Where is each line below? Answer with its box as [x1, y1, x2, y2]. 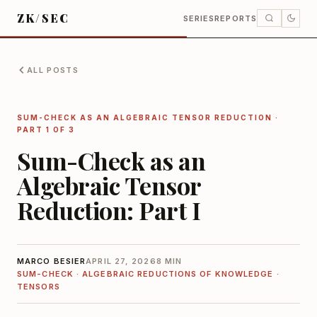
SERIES [183, 13, 215, 23]
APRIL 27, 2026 [86, 256, 156, 266]
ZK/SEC [17, 11, 70, 25]
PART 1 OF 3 [17, 125, 75, 134]
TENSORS [17, 282, 60, 292]
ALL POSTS [27, 65, 79, 75]
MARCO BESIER [17, 256, 86, 266]
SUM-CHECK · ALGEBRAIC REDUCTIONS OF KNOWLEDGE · [17, 269, 279, 279]
